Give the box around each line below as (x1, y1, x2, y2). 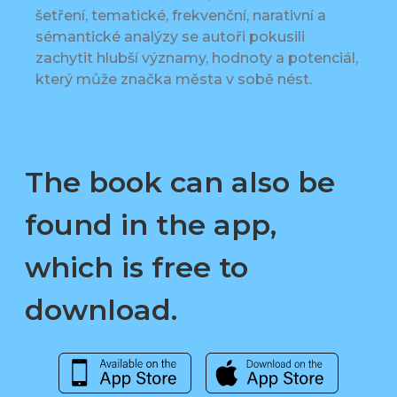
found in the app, (25, 207, 276, 243)
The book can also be (25, 165, 335, 200)
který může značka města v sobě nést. (35, 71, 312, 89)
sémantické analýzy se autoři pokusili (35, 28, 305, 46)
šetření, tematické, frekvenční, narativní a (35, 7, 326, 25)
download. (25, 292, 177, 328)
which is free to (25, 250, 248, 285)
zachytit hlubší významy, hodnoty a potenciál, (35, 50, 358, 67)
